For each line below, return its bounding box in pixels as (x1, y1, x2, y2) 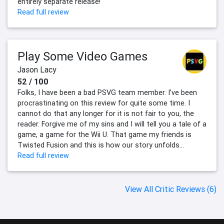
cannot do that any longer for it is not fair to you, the (17, 109, 194, 118)
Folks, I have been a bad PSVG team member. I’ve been (17, 88, 197, 97)
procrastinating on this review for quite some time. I (17, 98, 190, 108)
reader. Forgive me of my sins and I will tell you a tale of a (17, 119, 206, 129)
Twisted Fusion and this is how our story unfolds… (17, 140, 184, 150)
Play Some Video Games (17, 49, 147, 64)
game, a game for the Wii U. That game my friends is (17, 130, 191, 139)
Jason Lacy (17, 64, 56, 75)
